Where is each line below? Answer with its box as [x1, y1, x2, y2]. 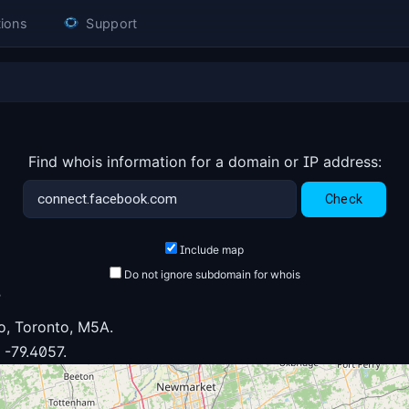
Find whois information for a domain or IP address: [27, 152, 382, 171]
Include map [177, 243, 244, 257]
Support [82, 15, 138, 31]
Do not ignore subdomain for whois [121, 267, 300, 282]
